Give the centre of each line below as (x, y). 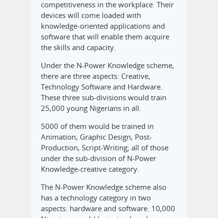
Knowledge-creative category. (90, 169)
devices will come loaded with (91, 15)
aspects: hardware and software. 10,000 (108, 209)
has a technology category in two (96, 198)
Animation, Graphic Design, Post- (96, 137)
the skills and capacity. (78, 47)
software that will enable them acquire (105, 37)
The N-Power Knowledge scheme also (104, 187)
